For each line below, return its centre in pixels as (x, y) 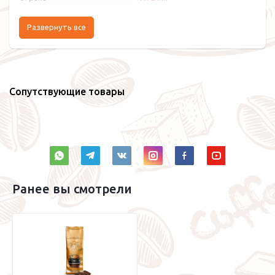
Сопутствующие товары (67, 91)
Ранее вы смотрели (72, 188)
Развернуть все (56, 28)
